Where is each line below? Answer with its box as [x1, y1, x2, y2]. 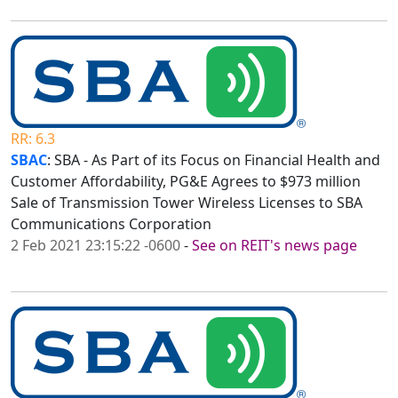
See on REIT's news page [192, 235, 357, 256]
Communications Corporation [11, 214, 211, 235]
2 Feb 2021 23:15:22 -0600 [11, 235, 180, 256]
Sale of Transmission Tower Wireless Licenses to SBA [11, 193, 362, 213]
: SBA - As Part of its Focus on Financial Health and [47, 150, 380, 171]
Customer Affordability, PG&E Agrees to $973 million [11, 171, 361, 192]
